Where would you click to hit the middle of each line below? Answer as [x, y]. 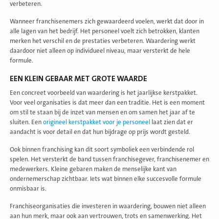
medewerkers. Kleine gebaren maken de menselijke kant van [93, 169]
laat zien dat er [172, 122]
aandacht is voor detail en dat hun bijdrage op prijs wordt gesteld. [100, 132]
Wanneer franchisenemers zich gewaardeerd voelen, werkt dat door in [107, 21]
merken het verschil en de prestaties [61, 41]
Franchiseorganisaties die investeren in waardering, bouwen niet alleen [108, 206]
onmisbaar [24, 188]
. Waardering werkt [169, 41]
